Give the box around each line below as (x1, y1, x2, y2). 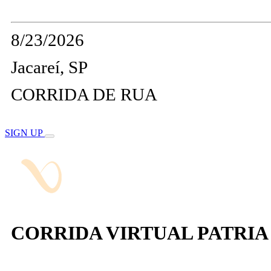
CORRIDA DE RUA (11, 85, 157, 105)
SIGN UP (5, 128, 45, 139)
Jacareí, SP (11, 57, 88, 77)
